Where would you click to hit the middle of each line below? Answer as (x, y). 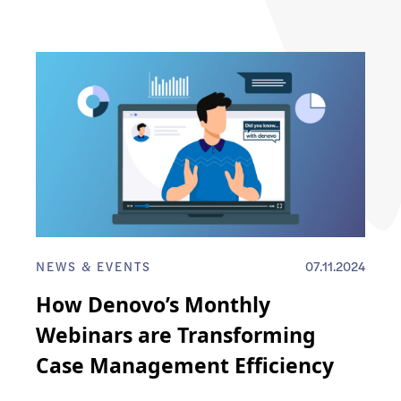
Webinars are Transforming (176, 335)
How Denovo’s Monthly (153, 305)
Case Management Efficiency (185, 366)
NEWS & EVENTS (94, 266)
